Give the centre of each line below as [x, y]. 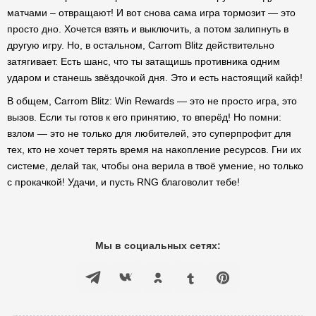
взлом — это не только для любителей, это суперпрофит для [149, 133]
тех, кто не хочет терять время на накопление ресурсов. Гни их [154, 150]
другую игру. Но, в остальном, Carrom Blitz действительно [141, 45]
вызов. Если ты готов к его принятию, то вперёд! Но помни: [144, 117]
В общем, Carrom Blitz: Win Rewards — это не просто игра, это [152, 101]
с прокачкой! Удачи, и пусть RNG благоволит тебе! [123, 182]
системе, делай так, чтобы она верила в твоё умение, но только [155, 166]
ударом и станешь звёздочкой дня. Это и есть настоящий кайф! [155, 78]
